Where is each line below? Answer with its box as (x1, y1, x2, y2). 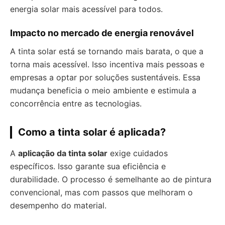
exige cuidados (107, 148, 168, 159)
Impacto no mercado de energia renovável (10, 28, 194, 39)
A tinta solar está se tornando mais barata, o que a (10, 46, 203, 57)
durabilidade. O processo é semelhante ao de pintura (10, 174, 211, 185)
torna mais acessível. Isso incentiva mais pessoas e (10, 59, 204, 70)
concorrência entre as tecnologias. (10, 98, 142, 109)
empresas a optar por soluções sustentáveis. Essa (10, 72, 200, 83)
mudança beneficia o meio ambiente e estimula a (10, 85, 196, 96)
